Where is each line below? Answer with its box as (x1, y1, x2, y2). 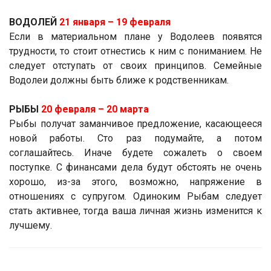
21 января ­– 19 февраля (59, 16, 171, 28)
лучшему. (9, 219, 52, 231)
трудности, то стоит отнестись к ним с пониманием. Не (9, 45, 262, 57)
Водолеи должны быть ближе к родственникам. (9, 74, 229, 86)
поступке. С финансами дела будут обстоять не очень (9, 161, 262, 173)
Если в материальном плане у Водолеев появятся (9, 30, 262, 42)
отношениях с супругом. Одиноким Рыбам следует (9, 190, 262, 202)
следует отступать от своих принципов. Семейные (9, 59, 262, 71)
